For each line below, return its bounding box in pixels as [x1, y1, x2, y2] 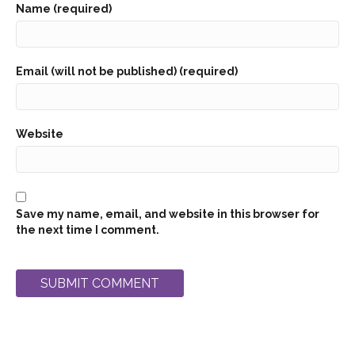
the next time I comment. [16, 223, 159, 237]
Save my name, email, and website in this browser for [16, 208, 319, 221]
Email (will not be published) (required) [16, 65, 238, 78]
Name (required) [16, 2, 112, 16]
